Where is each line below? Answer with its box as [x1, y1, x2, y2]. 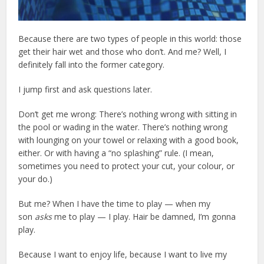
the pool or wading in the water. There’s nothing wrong [18, 121, 228, 133]
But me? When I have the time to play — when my [18, 198, 211, 210]
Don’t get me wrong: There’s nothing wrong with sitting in [18, 108, 237, 120]
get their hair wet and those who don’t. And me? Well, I [18, 46, 227, 58]
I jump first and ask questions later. [18, 84, 153, 95]
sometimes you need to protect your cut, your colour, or [18, 160, 235, 172]
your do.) [18, 173, 53, 185]
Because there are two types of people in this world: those [18, 33, 242, 45]
